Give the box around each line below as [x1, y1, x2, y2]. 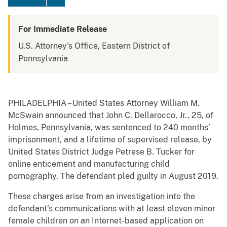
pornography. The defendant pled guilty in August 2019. [8, 171, 218, 181]
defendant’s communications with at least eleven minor [8, 204, 215, 214]
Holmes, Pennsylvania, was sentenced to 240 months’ [8, 123, 210, 133]
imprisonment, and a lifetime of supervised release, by [8, 135, 212, 145]
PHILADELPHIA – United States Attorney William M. [8, 98, 200, 108]
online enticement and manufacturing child [8, 159, 170, 169]
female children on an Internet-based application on [8, 216, 204, 226]
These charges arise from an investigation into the [8, 192, 195, 202]
